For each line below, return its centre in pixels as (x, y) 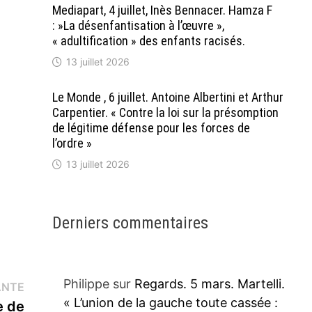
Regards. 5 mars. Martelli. (209, 284)
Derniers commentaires (130, 223)
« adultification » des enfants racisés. (148, 41)
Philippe (86, 284)
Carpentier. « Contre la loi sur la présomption (165, 112)
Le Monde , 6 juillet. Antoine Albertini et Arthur (167, 97)
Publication (56, 286)
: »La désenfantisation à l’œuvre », (138, 25)
